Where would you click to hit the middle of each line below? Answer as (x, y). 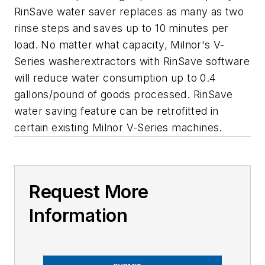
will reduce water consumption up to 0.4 (115, 77)
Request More (89, 191)
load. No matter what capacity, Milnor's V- (119, 44)
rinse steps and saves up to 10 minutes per (122, 28)
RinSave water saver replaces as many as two (129, 11)
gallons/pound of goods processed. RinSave (124, 94)
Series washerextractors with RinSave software (132, 61)
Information (78, 215)
